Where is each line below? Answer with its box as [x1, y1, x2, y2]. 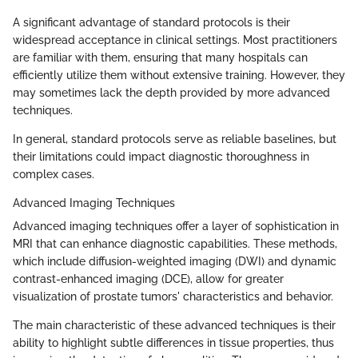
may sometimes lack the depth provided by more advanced [13, 86, 330, 99]
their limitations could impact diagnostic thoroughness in [13, 149, 309, 163]
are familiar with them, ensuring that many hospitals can [13, 50, 308, 64]
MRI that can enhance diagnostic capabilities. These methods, [13, 237, 337, 250]
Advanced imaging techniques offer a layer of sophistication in [13, 219, 339, 233]
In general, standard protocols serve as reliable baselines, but [13, 132, 336, 145]
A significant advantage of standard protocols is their [13, 15, 290, 29]
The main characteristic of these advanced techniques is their [13, 318, 336, 332]
